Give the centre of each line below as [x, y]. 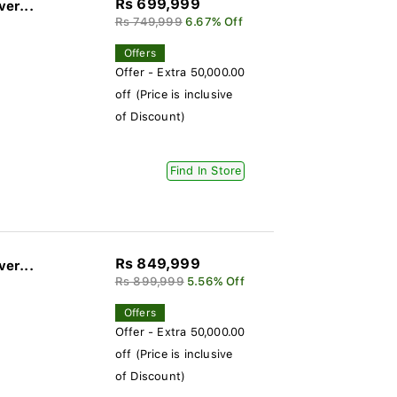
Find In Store [206, 171]
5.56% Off [215, 281]
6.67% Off [214, 22]
